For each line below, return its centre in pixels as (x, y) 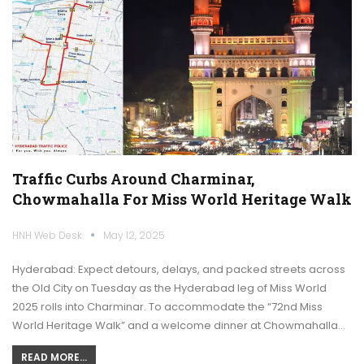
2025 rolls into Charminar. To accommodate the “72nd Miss (167, 306)
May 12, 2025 (134, 235)
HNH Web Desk (48, 235)
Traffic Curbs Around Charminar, (133, 178)
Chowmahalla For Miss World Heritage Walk (182, 199)
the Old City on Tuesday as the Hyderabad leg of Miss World (169, 288)
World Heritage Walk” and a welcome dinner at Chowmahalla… (179, 325)
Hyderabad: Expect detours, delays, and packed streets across (179, 269)
